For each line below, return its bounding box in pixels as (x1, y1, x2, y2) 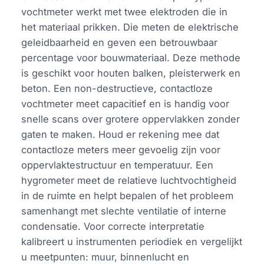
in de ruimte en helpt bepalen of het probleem (21, 190, 234, 202)
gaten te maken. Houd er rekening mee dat (21, 128, 220, 141)
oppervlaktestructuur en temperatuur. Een (21, 159, 214, 171)
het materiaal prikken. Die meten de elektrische (21, 21, 239, 34)
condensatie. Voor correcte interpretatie (21, 220, 205, 233)
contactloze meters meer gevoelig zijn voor (21, 144, 221, 156)
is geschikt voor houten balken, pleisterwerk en (21, 67, 241, 80)
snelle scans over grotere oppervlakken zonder (21, 113, 240, 126)
